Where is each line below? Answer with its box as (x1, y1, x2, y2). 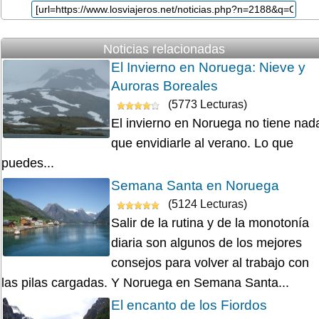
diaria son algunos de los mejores (111, 236, 302, 251)
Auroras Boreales (111, 78, 218, 94)
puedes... (1, 156, 54, 171)
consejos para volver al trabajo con (111, 256, 309, 271)
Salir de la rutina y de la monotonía (111, 216, 309, 231)
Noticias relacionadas (103, 42, 225, 57)
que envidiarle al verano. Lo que (111, 136, 293, 151)
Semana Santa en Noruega (111, 178, 279, 194)
